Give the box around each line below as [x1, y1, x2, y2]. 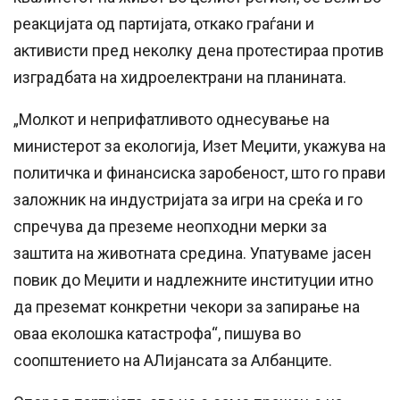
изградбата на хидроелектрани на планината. [13, 68, 346, 87]
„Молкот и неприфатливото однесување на [13, 110, 329, 129]
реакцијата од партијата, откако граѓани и [13, 14, 314, 34]
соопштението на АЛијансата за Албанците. [13, 351, 332, 371]
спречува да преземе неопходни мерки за [13, 217, 327, 237]
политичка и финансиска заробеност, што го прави [13, 163, 386, 183]
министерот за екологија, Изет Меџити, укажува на [13, 137, 386, 156]
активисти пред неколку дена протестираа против [13, 41, 384, 61]
